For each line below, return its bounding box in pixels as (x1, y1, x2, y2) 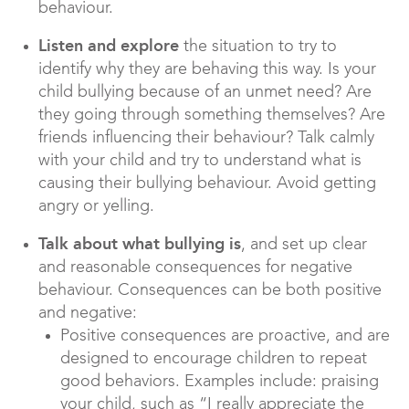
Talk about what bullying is (38, 234, 241, 255)
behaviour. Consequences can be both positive (38, 282, 382, 299)
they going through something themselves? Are (38, 107, 385, 124)
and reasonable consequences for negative (38, 259, 352, 277)
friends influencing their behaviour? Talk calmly (38, 130, 374, 147)
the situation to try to (179, 38, 337, 56)
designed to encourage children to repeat (60, 351, 367, 368)
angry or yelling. (38, 198, 154, 215)
